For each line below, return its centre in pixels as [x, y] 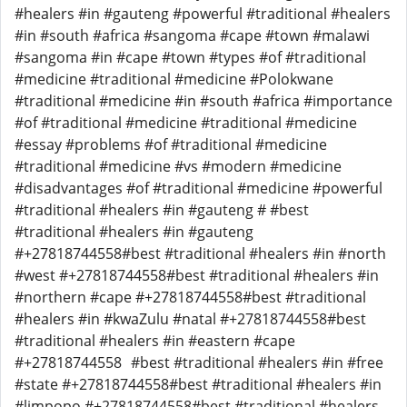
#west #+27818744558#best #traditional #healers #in [197, 275]
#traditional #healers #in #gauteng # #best [162, 210]
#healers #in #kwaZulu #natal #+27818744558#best [190, 319]
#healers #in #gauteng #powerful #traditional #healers [203, 14]
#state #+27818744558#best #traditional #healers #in [198, 384]
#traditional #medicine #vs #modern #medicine [178, 166]
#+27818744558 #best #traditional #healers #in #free [199, 362]
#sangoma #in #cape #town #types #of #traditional [190, 57]
